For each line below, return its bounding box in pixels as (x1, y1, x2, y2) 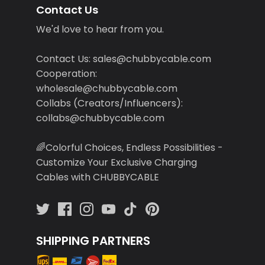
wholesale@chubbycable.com (35, 82, 177, 96)
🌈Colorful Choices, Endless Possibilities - (35, 141, 223, 155)
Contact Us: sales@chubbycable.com (35, 52, 211, 66)
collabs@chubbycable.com (35, 111, 164, 125)
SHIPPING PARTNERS (35, 232, 150, 250)
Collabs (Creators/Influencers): (35, 96, 183, 111)
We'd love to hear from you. (35, 22, 164, 37)
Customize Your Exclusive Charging (35, 156, 197, 170)
